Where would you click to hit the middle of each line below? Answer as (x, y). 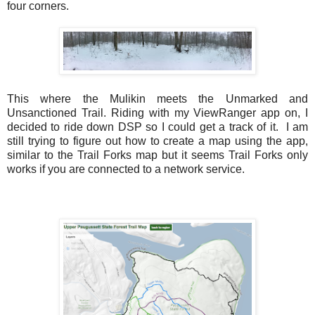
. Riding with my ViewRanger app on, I (205, 113)
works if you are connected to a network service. (126, 169)
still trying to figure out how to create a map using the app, (157, 141)
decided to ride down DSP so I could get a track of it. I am (157, 127)
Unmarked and (267, 99)
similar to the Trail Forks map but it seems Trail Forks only (157, 155)
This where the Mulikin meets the (116, 99)
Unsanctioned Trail (55, 113)
